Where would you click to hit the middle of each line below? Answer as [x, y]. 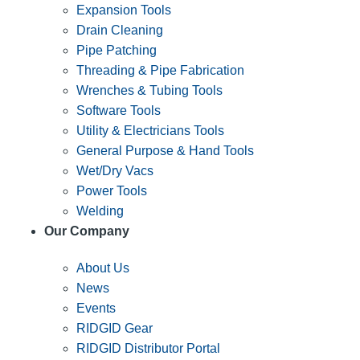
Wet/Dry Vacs [115, 170]
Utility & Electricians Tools [150, 130]
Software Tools [119, 110]
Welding [100, 211]
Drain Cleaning [120, 30]
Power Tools [112, 190]
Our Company [87, 231]
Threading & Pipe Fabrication [160, 70]
